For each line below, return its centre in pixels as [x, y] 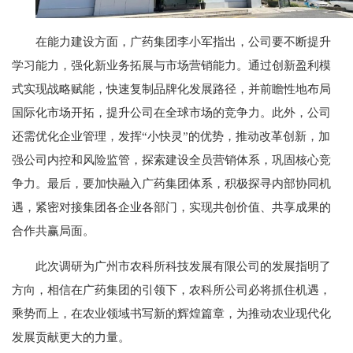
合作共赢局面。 [53, 231]
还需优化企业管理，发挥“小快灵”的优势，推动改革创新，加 [171, 137]
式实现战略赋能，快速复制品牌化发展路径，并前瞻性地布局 [171, 89]
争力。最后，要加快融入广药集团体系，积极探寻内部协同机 [171, 184]
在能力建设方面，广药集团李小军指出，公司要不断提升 [183, 42]
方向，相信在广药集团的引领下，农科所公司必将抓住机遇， [171, 290]
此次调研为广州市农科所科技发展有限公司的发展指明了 [183, 267]
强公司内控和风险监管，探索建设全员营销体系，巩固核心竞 [171, 160]
